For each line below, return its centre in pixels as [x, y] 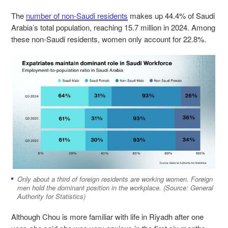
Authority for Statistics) [51, 196]
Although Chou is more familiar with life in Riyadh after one [107, 216]
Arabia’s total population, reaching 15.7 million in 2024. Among [113, 27]
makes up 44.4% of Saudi [171, 15]
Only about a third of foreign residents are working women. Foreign [115, 179]
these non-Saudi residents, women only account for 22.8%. [110, 39]
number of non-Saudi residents [77, 15]
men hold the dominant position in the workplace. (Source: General [115, 187]
